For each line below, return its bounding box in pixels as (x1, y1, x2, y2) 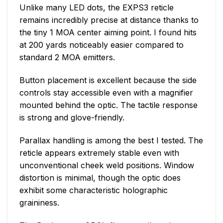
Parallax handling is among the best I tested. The (19, 135, 203, 145)
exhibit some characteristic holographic (19, 185, 168, 195)
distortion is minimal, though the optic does (19, 172, 181, 183)
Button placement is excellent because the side (19, 75, 197, 85)
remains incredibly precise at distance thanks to (19, 15, 199, 25)
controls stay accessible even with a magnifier (19, 87, 193, 98)
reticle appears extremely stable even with (19, 147, 179, 158)
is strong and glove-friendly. (19, 112, 124, 122)
